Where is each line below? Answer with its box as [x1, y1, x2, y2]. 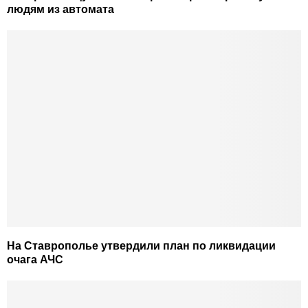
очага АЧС [7, 253, 63, 265]
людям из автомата [7, 3, 114, 16]
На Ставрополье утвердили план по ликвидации [7, 239, 276, 252]
